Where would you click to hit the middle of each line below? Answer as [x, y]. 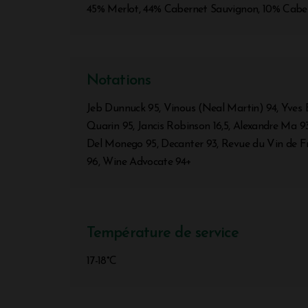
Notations [119, 80]
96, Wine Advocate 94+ [139, 162]
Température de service [163, 233]
